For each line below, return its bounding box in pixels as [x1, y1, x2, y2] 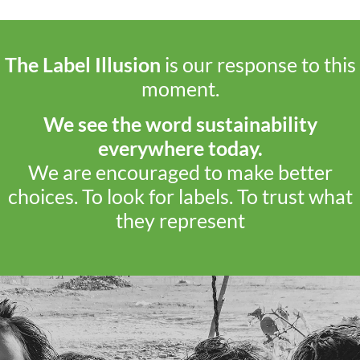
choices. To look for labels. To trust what [7, 184, 353, 209]
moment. [141, 76, 219, 100]
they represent [115, 208, 245, 233]
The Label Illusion [4, 51, 161, 76]
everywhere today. [97, 136, 263, 161]
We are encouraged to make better [27, 160, 333, 185]
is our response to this [160, 51, 356, 76]
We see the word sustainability [43, 112, 317, 137]
